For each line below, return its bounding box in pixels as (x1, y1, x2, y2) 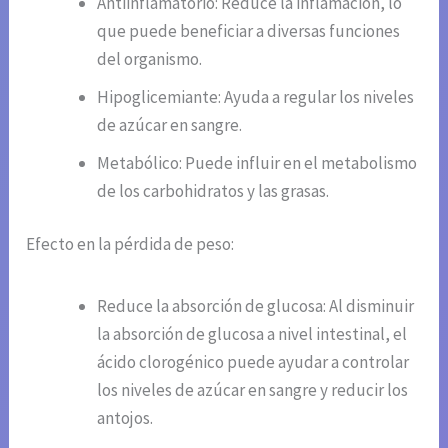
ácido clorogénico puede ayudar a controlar (97, 351, 410, 374)
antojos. (97, 407, 154, 430)
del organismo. (97, 47, 203, 70)
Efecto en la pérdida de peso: (26, 233, 235, 256)
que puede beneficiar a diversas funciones (97, 19, 401, 42)
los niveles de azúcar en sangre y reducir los (97, 379, 409, 402)
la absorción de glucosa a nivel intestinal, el (97, 323, 408, 346)
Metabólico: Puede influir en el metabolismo (97, 151, 418, 174)
